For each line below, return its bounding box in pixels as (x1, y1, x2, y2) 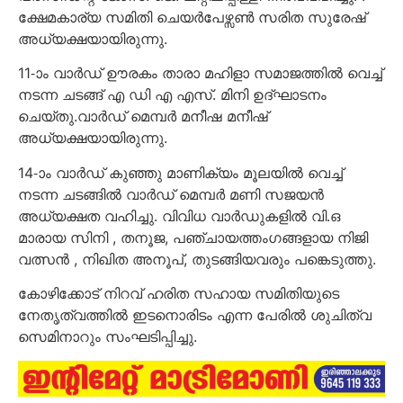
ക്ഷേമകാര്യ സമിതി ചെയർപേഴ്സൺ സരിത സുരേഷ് (18, 7, 366, 26)
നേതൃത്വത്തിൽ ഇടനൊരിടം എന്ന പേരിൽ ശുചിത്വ (18, 306, 372, 325)
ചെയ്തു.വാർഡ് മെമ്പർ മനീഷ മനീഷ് (18, 107, 268, 126)
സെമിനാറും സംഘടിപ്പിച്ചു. (18, 327, 197, 346)
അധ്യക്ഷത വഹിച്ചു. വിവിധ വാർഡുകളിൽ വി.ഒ (18, 206, 340, 225)
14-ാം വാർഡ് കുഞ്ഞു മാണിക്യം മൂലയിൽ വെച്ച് (18, 163, 343, 182)
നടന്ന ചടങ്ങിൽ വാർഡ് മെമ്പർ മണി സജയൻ (18, 184, 324, 203)
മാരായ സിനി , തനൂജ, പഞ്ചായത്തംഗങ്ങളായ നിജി (18, 228, 368, 246)
